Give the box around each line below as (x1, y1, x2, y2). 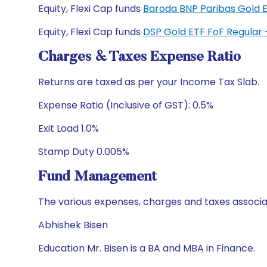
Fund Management (38, 170, 157, 184)
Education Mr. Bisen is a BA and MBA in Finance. (38, 241, 255, 255)
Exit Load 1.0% (38, 122, 99, 135)
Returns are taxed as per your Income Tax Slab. (38, 75, 259, 89)
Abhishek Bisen (38, 218, 108, 232)
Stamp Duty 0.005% (38, 145, 129, 159)
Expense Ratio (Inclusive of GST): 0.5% (38, 98, 213, 112)
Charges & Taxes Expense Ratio (38, 50, 241, 64)
